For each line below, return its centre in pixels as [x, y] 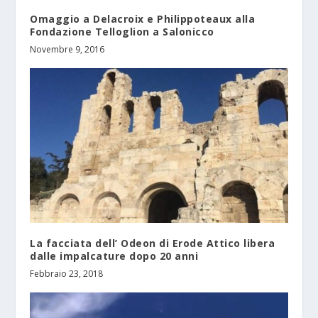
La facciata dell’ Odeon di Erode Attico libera [153, 243]
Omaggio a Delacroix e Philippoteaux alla [143, 19]
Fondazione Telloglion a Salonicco [122, 32]
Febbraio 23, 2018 [67, 273]
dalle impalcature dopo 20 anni [114, 256]
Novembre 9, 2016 [67, 50]
